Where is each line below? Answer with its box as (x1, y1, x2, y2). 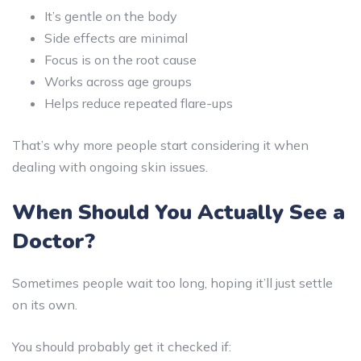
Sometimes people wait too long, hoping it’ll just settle (12, 274, 333, 291)
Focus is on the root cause (44, 51, 197, 68)
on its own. (12, 296, 77, 313)
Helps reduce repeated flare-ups (44, 94, 233, 111)
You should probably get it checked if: (12, 338, 231, 355)
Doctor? (12, 226, 95, 255)
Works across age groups (44, 73, 192, 89)
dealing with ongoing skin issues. (12, 158, 208, 175)
